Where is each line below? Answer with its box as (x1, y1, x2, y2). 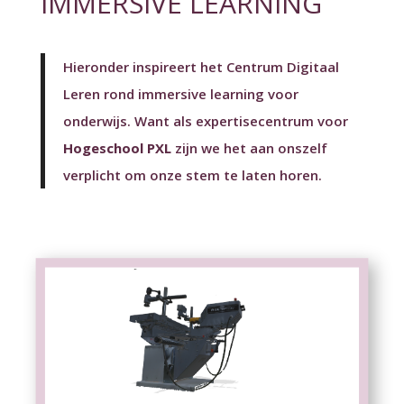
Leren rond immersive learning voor (62, 85, 298, 104)
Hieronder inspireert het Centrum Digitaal (62, 58, 339, 77)
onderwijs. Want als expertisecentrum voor (62, 112, 348, 131)
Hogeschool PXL (62, 139, 171, 158)
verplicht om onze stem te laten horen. (62, 166, 322, 185)
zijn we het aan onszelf (170, 139, 327, 158)
